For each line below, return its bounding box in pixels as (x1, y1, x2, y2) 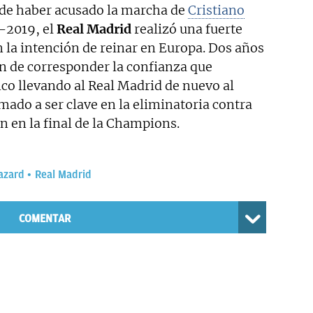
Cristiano (188, 2, 245, 19)
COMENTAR (18, 212, 71, 226)
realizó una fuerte (131, 21, 242, 38)
